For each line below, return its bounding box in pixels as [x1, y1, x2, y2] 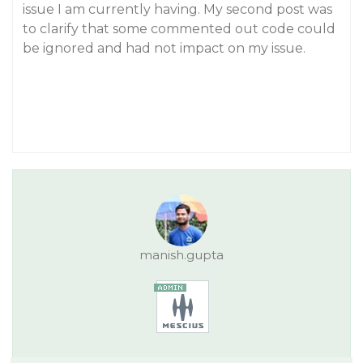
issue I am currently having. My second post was [23, 2, 332, 17]
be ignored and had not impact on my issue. [23, 41, 305, 56]
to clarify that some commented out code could [23, 21, 335, 36]
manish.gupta [139, 247, 224, 263]
